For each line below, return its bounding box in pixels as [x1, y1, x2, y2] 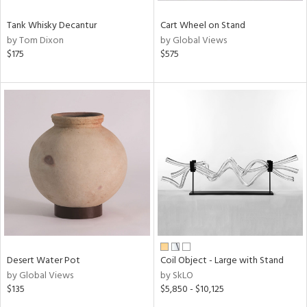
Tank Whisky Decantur [7, 18, 97, 34]
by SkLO [160, 267, 193, 284]
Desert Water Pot [7, 252, 80, 269]
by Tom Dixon [7, 33, 64, 49]
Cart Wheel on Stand [160, 18, 245, 34]
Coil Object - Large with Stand [160, 252, 284, 269]
